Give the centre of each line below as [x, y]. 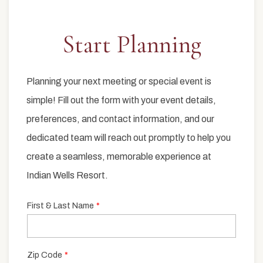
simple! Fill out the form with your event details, [121, 100]
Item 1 [147, 59]
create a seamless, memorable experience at [119, 156]
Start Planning [131, 45]
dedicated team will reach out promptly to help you [129, 138]
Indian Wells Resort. [67, 175]
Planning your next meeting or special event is [119, 81]
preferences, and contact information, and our [120, 119]
